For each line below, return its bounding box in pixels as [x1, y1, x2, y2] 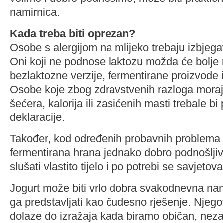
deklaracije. [10, 111, 65, 123]
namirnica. [10, 6, 60, 18]
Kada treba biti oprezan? [10, 27, 135, 40]
